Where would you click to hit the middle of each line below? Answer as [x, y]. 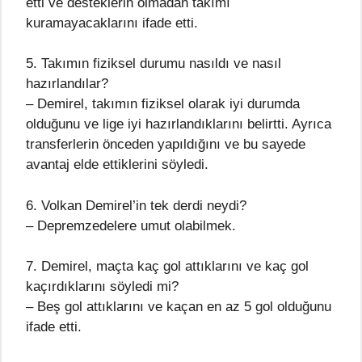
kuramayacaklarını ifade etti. [112, 23]
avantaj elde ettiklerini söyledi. [117, 165]
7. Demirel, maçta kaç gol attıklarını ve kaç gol [167, 267]
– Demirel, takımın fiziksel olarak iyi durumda [163, 104]
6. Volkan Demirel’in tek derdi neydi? [136, 205]
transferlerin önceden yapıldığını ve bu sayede [166, 145]
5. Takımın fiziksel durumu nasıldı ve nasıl [154, 64]
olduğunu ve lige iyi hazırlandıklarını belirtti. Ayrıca [179, 124]
